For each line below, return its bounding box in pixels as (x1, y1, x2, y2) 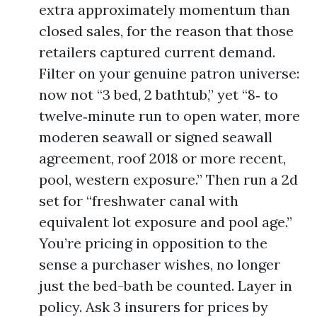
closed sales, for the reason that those (39, 22, 294, 40)
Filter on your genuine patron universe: (39, 64, 299, 82)
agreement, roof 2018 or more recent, (39, 149, 286, 167)
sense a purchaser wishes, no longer (39, 255, 280, 273)
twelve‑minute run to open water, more (39, 107, 300, 125)
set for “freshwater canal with (39, 192, 238, 209)
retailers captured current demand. (39, 43, 275, 61)
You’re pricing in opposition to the (39, 234, 267, 252)
